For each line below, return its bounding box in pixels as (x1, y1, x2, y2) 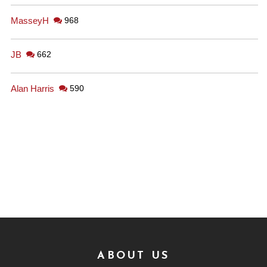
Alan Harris (11, 83, 54, 94)
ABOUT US (97, 250, 170, 262)
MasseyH (11, 15, 49, 26)
